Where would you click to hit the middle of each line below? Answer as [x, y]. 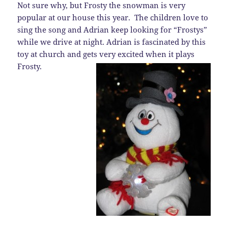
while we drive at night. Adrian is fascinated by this [112, 42]
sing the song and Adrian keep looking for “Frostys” [112, 30]
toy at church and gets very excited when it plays [106, 54]
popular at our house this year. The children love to [113, 18]
